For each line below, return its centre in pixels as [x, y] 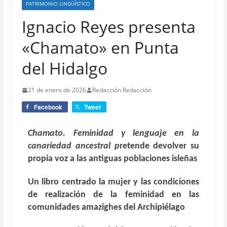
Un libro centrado [63, 182]
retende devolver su [159, 146]
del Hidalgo [64, 68]
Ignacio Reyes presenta [108, 27]
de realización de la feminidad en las [113, 195]
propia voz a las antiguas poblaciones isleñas [113, 159]
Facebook [48, 107]
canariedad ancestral [71, 146]
